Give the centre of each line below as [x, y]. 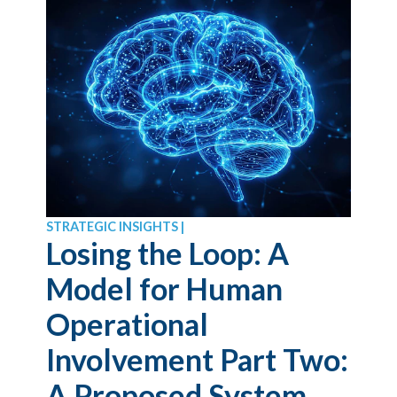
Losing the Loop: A [168, 253]
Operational [128, 324]
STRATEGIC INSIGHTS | [116, 227]
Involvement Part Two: [198, 360]
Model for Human [165, 289]
